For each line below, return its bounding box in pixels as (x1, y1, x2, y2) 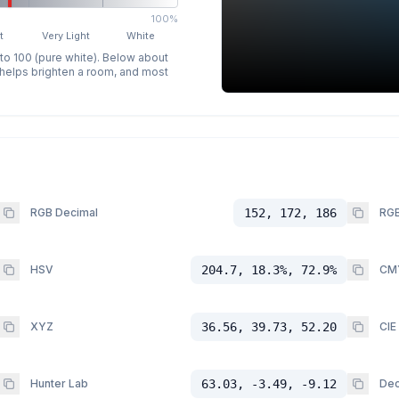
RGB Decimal (29, 206, 98, 220)
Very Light (42, 29, 91, 43)
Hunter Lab (29, 377, 88, 391)
